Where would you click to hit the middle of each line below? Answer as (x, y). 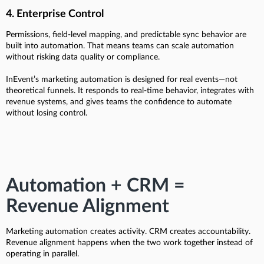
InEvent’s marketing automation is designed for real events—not (122, 80)
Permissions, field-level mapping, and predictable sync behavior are (126, 35)
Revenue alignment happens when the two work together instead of (129, 243)
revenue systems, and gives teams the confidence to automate (119, 102)
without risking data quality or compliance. (83, 57)
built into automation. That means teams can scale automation (120, 46)
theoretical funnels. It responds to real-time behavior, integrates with (130, 91)
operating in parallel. (42, 254)
